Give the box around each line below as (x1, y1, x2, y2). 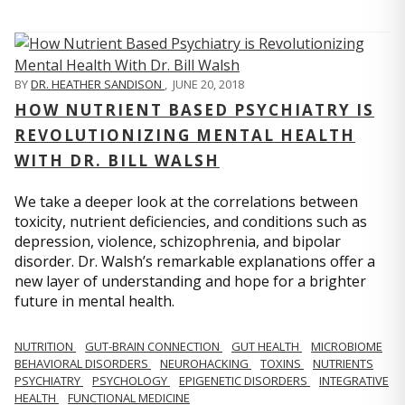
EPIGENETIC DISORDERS (179, 372, 310, 390)
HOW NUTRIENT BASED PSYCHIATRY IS (14, 99, 374, 121)
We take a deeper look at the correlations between (14, 192, 358, 212)
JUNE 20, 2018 (173, 76, 244, 93)
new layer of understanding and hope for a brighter (14, 271, 366, 292)
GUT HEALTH (231, 338, 302, 355)
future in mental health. (14, 291, 174, 312)
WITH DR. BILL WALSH (14, 150, 220, 172)
